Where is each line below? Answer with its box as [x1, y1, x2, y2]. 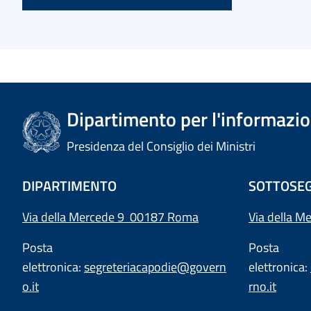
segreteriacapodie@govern [84, 258, 226, 276]
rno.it [249, 277, 276, 296]
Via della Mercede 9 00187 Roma [22, 208, 199, 226]
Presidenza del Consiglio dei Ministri [67, 137, 256, 155]
